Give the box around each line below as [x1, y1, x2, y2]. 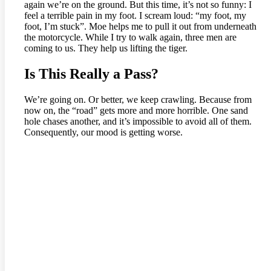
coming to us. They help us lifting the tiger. [24, 43, 188, 54]
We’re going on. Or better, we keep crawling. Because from [24, 94, 252, 105]
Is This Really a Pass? [24, 66, 158, 82]
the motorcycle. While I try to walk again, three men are [24, 32, 237, 43]
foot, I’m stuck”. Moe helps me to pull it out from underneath [24, 21, 256, 32]
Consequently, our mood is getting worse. [24, 127, 183, 138]
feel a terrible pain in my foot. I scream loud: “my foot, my [24, 10, 246, 21]
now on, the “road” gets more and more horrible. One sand [24, 105, 248, 116]
